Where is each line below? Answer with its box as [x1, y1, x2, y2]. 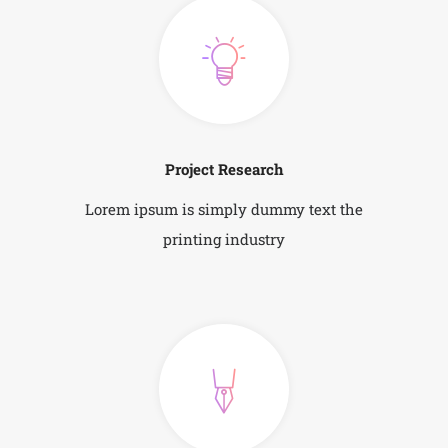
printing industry [163, 228, 285, 249]
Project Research [164, 158, 284, 179]
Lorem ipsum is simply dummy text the [85, 198, 363, 219]
